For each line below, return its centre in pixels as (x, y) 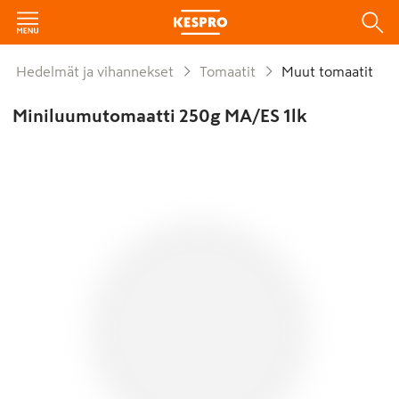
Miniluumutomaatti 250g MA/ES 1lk (159, 116)
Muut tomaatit (334, 71)
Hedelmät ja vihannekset (100, 71)
